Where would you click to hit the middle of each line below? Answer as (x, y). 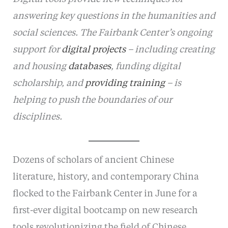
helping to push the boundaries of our (92, 101)
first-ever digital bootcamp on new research (105, 211)
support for (37, 50)
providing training (125, 84)
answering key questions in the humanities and (114, 17)
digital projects (93, 50)
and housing (40, 67)
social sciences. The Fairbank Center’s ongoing (112, 33)
